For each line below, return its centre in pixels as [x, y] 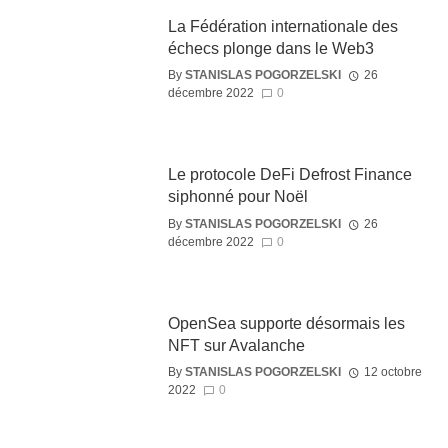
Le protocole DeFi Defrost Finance [289, 175]
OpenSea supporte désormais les [286, 323]
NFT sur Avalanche [236, 345]
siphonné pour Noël [237, 197]
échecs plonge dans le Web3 [270, 48]
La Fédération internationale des [282, 26]
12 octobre [392, 372]
